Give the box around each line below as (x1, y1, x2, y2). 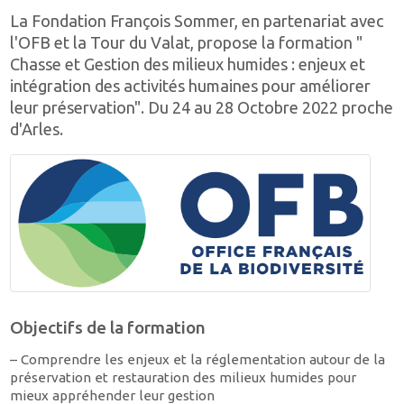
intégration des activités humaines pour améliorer (10, 77, 372, 96)
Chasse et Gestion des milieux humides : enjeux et (10, 55, 366, 74)
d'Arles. (10, 120, 64, 139)
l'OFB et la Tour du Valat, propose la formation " (10, 33, 363, 52)
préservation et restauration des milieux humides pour (10, 370, 357, 386)
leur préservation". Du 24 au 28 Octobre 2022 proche (10, 98, 394, 117)
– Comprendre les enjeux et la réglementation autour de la (10, 352, 386, 368)
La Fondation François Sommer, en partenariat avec (10, 12, 385, 31)
